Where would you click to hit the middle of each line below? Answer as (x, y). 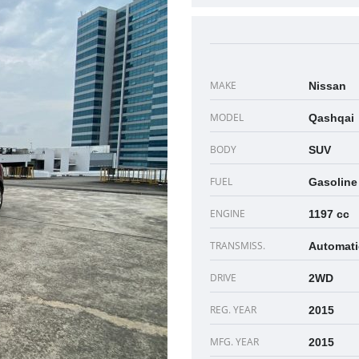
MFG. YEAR (234, 341)
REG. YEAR (233, 309)
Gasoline (333, 182)
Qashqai (331, 117)
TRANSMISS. (238, 245)
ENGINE (228, 213)
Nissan (327, 85)
